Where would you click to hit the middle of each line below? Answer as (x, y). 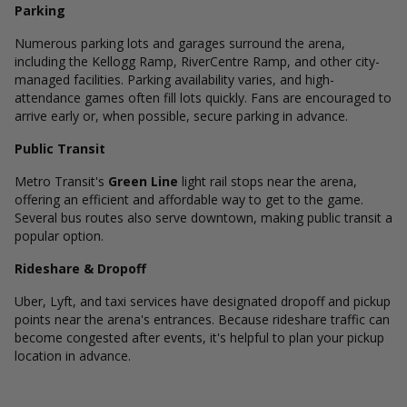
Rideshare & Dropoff (80, 268)
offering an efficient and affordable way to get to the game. (189, 199)
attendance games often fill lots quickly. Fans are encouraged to (203, 98)
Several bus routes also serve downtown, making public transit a (203, 218)
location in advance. (73, 356)
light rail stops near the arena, (268, 181)
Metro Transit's (61, 181)
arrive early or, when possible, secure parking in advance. (181, 116)
